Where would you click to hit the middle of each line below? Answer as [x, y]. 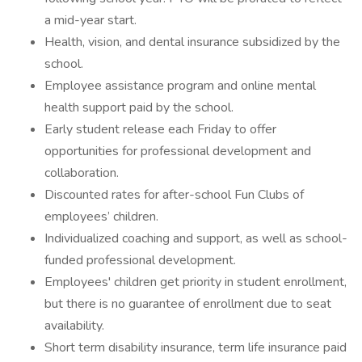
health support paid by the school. [139, 107]
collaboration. [82, 173]
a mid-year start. [90, 20]
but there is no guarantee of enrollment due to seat [188, 304]
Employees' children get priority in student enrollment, [196, 282]
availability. [74, 326]
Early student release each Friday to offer [160, 129]
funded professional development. [140, 260]
